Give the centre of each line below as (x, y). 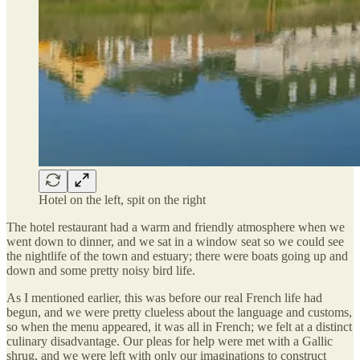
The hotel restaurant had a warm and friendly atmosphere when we (176, 227)
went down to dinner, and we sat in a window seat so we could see (175, 241)
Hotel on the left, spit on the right (122, 199)
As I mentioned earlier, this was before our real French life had (164, 297)
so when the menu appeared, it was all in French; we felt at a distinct (179, 326)
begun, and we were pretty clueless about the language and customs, (179, 312)
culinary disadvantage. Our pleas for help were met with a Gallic (170, 341)
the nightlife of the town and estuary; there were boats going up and (177, 256)
